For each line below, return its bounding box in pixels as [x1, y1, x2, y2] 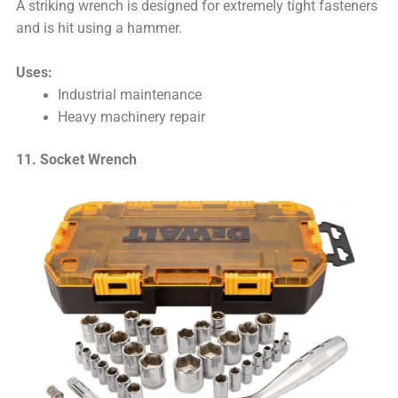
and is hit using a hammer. [16, 20, 183, 37]
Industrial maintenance [57, 87, 202, 104]
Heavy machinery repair [57, 109, 205, 126]
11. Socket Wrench [16, 152, 138, 169]
